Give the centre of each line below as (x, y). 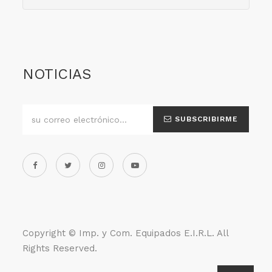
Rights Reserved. (60, 249)
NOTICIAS (57, 74)
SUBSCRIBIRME (205, 119)
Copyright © (51, 233)
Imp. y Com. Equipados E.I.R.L (146, 233)
